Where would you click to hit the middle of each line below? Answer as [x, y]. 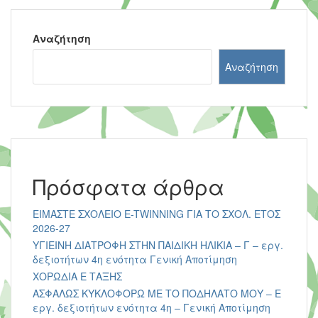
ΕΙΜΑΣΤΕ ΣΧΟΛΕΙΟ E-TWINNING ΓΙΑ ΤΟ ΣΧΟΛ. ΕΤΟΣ [157, 214]
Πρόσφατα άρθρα [128, 186]
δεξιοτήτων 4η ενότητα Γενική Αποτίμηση [135, 259]
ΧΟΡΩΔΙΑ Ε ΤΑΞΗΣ [77, 276]
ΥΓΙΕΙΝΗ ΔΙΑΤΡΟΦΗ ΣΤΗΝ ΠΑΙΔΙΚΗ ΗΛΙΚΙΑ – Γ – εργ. [158, 245]
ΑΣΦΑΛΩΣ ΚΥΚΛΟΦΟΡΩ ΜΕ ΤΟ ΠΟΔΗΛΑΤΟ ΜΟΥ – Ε [157, 293]
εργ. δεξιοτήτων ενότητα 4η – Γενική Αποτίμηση [152, 307]
